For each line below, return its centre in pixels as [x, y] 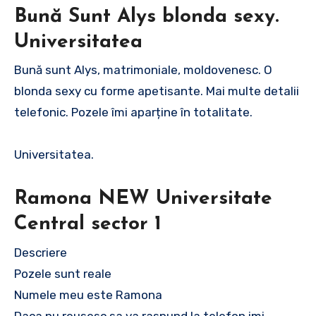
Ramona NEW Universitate [143, 199]
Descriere [44, 252]
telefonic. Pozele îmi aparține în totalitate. [133, 113]
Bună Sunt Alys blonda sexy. [146, 17]
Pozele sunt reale [63, 273]
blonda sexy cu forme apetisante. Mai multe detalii [157, 91]
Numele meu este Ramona [88, 294]
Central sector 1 [88, 225]
